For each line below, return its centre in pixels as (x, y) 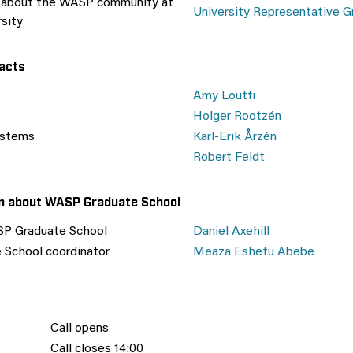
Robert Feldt (229, 158)
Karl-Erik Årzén (235, 137)
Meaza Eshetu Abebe (254, 252)
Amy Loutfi (224, 96)
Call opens (80, 329)
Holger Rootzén (237, 117)
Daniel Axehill (231, 232)
